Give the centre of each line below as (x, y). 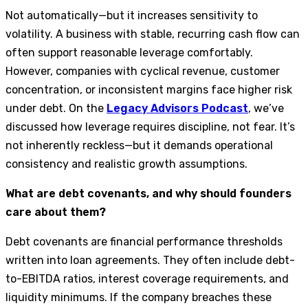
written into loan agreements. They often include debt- (150, 260)
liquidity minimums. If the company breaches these (139, 297)
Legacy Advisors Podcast (177, 108)
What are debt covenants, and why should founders (148, 193)
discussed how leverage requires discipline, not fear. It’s (150, 126)
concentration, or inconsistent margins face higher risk (149, 89)
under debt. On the (56, 108)
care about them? (56, 212)
